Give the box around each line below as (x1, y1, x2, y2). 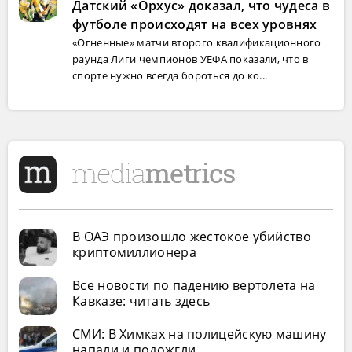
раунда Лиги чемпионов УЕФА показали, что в (72, 52, 309, 66)
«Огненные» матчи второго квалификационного (72, 35, 321, 49)
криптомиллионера (72, 244, 196, 261)
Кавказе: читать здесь (72, 292, 211, 310)
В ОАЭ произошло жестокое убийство (72, 228, 311, 245)
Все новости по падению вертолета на (72, 277, 316, 294)
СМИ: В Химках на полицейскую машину (72, 325, 327, 343)
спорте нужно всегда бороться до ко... (72, 68, 268, 82)
